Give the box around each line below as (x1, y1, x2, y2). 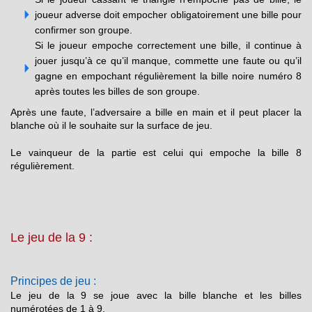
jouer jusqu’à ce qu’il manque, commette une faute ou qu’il (35, 55, 302, 67)
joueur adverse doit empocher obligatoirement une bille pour (35, 9, 302, 21)
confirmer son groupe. (35, 24, 132, 36)
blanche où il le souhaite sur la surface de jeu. (10, 120, 212, 132)
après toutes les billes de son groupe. (35, 86, 200, 97)
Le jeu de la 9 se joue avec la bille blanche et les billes (10, 290, 302, 302)
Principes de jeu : (10, 275, 96, 288)
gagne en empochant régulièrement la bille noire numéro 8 (35, 70, 302, 82)
